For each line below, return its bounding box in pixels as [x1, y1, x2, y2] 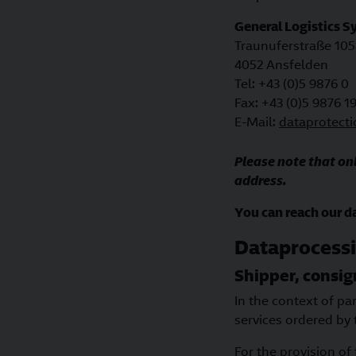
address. [234, 172, 287, 189]
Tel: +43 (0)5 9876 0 [234, 75, 349, 92]
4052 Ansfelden [234, 56, 328, 73]
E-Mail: [234, 114, 279, 130]
